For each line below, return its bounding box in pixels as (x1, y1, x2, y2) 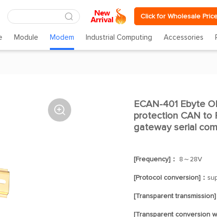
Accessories (164, 34, 204, 41)
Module (14, 34, 38, 41)
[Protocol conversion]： (133, 174, 207, 181)
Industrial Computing (86, 34, 153, 41)
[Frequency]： (133, 156, 177, 163)
